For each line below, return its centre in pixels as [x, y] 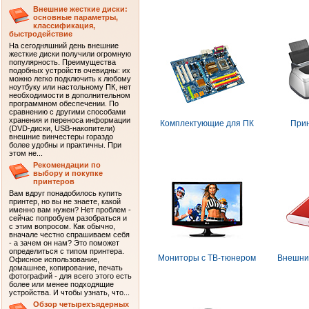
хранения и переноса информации [70, 120]
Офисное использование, [54, 259]
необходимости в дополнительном [70, 95]
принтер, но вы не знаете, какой [65, 201]
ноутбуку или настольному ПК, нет [70, 87]
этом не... [26, 153]
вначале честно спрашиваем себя [69, 235]
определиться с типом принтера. [67, 251]
